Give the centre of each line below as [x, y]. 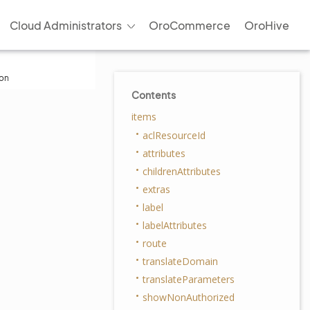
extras [156, 189]
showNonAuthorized [189, 297]
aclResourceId [174, 135]
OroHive [267, 25]
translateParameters [189, 279]
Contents [154, 95]
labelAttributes [175, 225]
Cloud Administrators [65, 25]
